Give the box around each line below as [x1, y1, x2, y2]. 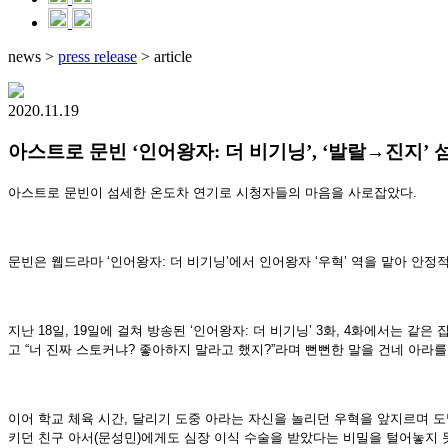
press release [58, 48, 137, 65]
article [150, 48, 192, 65]
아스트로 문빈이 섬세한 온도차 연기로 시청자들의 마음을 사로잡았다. [8, 185, 417, 201]
